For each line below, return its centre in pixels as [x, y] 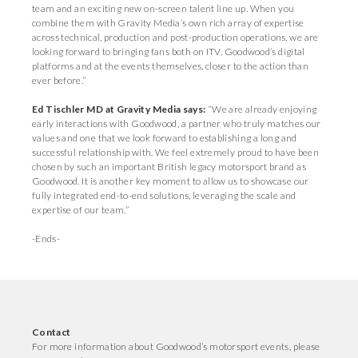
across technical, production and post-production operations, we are [175, 37]
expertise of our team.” [80, 210]
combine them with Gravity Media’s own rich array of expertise [168, 23]
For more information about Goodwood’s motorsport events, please [176, 346]
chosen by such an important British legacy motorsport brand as [169, 167]
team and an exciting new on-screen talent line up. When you [163, 8]
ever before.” [59, 80]
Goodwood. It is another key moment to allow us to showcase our [171, 181]
